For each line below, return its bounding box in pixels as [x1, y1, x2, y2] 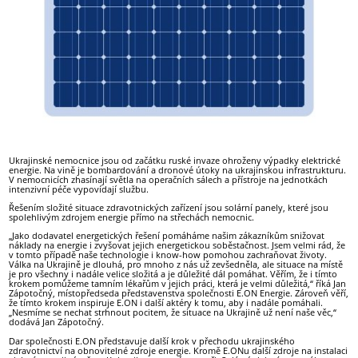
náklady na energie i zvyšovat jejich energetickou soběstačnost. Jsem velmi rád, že [9, 239, 346, 252]
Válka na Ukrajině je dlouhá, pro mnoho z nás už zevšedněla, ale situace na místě [9, 258, 344, 271]
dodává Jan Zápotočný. [9, 316, 105, 328]
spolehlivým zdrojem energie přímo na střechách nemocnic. [9, 211, 255, 224]
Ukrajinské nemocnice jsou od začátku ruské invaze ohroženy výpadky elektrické [9, 154, 341, 167]
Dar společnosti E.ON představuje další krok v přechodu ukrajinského [9, 334, 296, 347]
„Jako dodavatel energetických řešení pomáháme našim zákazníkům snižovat [9, 229, 325, 242]
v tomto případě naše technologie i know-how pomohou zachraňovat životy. [9, 249, 328, 261]
